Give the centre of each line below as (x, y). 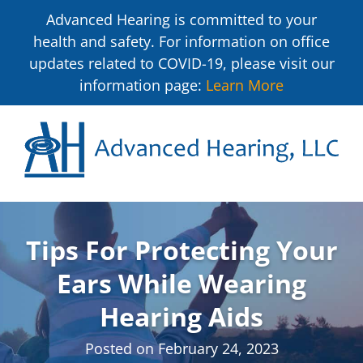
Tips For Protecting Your (181, 250)
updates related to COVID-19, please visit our (181, 63)
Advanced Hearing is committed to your (181, 19)
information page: (143, 85)
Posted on (121, 349)
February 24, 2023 (218, 349)
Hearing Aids (181, 316)
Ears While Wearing (181, 283)
